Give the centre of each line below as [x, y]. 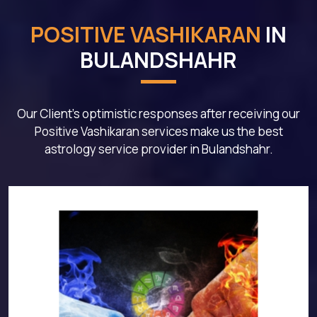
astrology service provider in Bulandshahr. [158, 149]
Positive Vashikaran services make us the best [158, 131]
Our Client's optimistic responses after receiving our [158, 113]
